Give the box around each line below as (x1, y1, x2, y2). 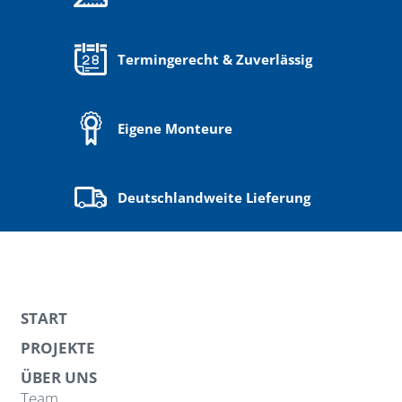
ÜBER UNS (20, 367, 97, 388)
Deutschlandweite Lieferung (118, 188, 311, 206)
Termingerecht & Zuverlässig (118, 49, 313, 68)
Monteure (165, 118, 233, 137)
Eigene (118, 118, 166, 137)
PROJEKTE (20, 337, 95, 358)
